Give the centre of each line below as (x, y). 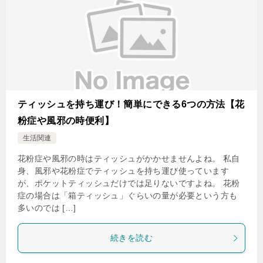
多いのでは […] (47, 208)
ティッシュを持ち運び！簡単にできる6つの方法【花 (131, 104)
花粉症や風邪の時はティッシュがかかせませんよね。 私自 (129, 159)
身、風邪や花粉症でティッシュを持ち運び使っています (123, 171)
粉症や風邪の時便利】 (66, 121)
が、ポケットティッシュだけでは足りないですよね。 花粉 (129, 183)
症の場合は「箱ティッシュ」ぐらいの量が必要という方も (128, 195)
